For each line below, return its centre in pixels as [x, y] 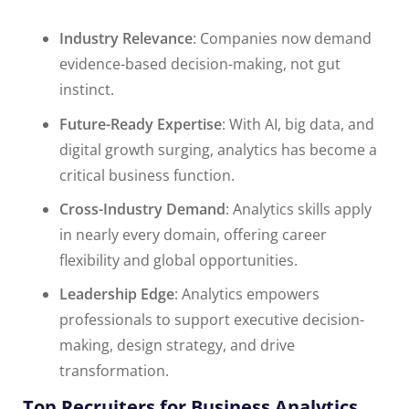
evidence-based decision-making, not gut [200, 64]
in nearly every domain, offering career [193, 235]
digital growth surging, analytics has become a [218, 150]
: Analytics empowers [247, 294]
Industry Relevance [126, 39]
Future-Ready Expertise [141, 125]
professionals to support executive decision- [212, 320]
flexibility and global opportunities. [178, 261]
